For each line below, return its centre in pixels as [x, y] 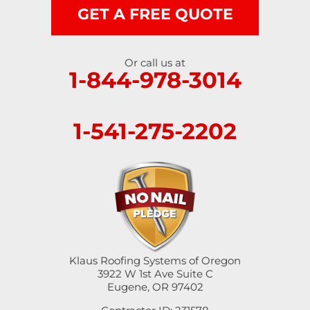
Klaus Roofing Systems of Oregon [155, 260]
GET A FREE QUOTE [155, 14]
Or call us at [155, 62]
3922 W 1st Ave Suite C [155, 273]
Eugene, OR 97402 [155, 286]
